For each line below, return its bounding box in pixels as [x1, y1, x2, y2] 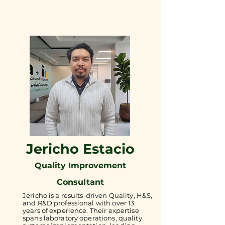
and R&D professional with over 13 [23, 199, 135, 207]
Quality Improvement [35, 161, 126, 170]
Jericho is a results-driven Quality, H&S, [23, 191, 153, 199]
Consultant [57, 177, 104, 187]
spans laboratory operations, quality [23, 214, 142, 222]
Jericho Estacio [26, 141, 135, 157]
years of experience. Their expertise [23, 206, 139, 214]
